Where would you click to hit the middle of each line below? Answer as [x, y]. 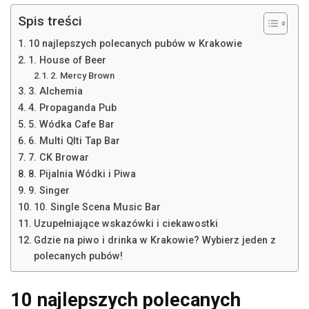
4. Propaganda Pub [72, 108]
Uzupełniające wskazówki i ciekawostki [126, 224]
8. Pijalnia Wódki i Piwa [82, 175]
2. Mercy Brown [83, 76]
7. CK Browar [58, 158]
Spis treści [50, 21]
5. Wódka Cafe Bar [71, 125]
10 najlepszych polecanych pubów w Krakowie [135, 44]
